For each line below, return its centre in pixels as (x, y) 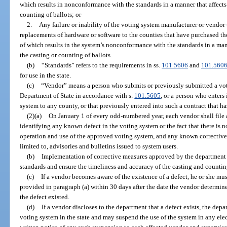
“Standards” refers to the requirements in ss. (101, 65)
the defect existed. (45, 197)
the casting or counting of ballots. (66, 55)
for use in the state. (46, 75)
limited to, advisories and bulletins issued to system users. (99, 146)
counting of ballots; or (51, 14)
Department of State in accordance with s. (77, 95)
